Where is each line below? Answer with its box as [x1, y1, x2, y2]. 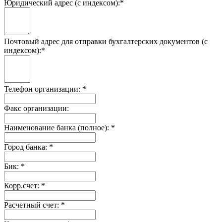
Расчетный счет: [4, 200, 61, 209]
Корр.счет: [4, 181, 41, 190]
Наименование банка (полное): [4, 123, 111, 132]
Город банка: [4, 142, 49, 151]
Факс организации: [4, 104, 69, 112]
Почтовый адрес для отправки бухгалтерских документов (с [4, 37, 208, 46]
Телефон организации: [4, 84, 82, 93]
